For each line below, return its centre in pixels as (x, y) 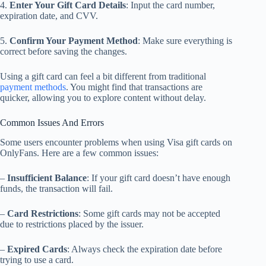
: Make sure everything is (185, 41)
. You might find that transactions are (134, 87)
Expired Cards (37, 249)
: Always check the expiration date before (145, 249)
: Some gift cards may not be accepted (149, 214)
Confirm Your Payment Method (74, 41)
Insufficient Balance (47, 178)
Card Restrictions (43, 214)
